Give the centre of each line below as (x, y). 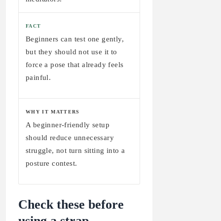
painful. (38, 77)
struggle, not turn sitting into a (75, 150)
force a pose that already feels (75, 64)
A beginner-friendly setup (68, 125)
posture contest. (52, 163)
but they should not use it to (72, 52)
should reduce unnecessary (70, 137)
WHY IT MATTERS (53, 111)
